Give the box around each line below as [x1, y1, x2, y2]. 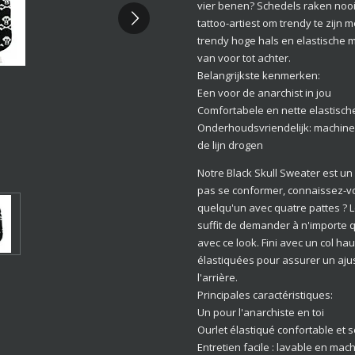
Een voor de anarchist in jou [197, 85, 331, 100]
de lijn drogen [197, 137, 263, 152]
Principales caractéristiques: [197, 287, 333, 302]
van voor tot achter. [197, 50, 291, 65]
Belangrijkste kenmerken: [197, 67, 320, 82]
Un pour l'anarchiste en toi [197, 304, 324, 319]
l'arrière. [197, 269, 238, 284]
